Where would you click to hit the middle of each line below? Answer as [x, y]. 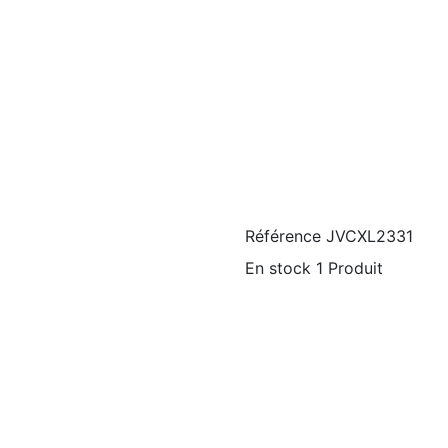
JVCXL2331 [369, 236]
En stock [278, 268]
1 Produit [349, 268]
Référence [283, 236]
